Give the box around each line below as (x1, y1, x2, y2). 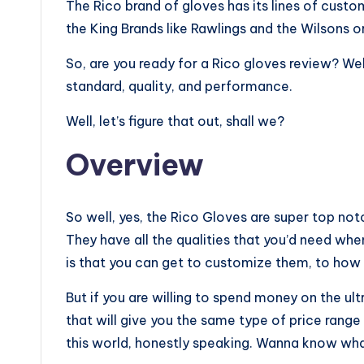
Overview (66, 146, 204, 184)
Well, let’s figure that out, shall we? (66, 113, 284, 130)
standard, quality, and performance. (66, 78, 296, 95)
